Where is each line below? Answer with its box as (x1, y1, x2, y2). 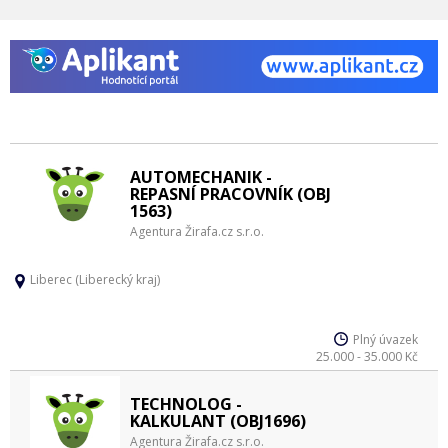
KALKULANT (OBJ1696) (130, 410, 306, 432)
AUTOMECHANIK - (130, 166, 272, 188)
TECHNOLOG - (130, 393, 242, 415)
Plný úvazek (353, 331, 418, 348)
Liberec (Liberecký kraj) (30, 271, 160, 288)
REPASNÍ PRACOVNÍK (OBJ (130, 183, 331, 205)
